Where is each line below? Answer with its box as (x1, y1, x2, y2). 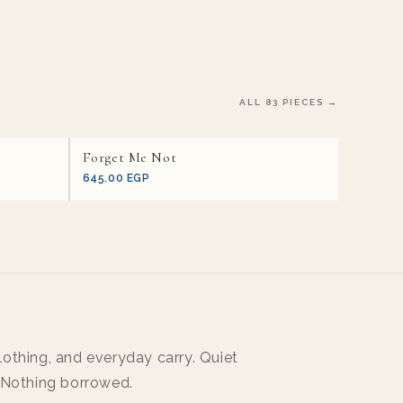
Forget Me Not (82, 148, 177, 166)
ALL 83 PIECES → (239, 97, 338, 107)
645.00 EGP (82, 172, 150, 184)
